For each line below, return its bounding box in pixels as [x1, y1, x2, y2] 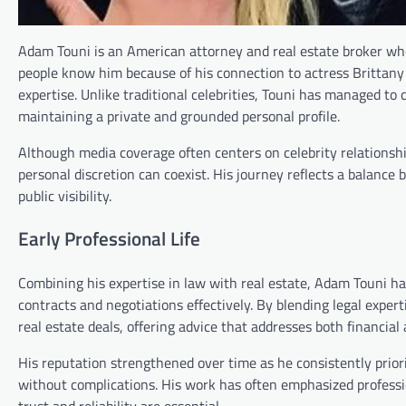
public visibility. [18, 184, 111, 207]
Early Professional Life [18, 224, 200, 254]
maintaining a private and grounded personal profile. [18, 104, 340, 127]
